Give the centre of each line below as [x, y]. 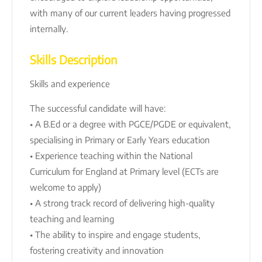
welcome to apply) [65, 187]
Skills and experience [70, 83]
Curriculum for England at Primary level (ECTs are [124, 171]
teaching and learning [72, 218]
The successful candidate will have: [98, 108]
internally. [49, 28]
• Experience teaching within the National [111, 155]
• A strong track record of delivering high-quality [122, 203]
